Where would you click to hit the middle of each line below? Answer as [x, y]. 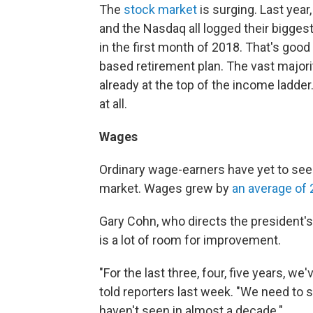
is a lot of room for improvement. [190, 240]
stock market [160, 9]
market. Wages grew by [166, 188]
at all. [113, 104]
